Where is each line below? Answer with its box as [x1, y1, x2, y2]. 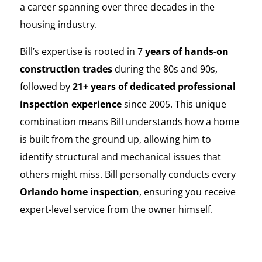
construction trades [19, 62, 112, 75]
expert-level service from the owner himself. [19, 202, 213, 216]
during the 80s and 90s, [112, 62, 218, 75]
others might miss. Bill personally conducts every [19, 167, 236, 181]
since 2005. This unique [121, 97, 226, 111]
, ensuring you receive [139, 185, 236, 198]
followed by [19, 80, 73, 93]
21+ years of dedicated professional [72, 80, 236, 93]
